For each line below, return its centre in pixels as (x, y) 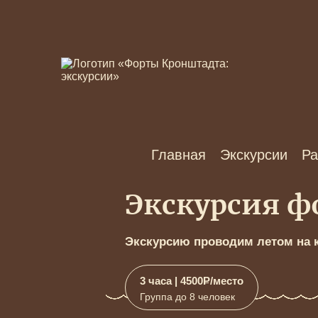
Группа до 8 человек (188, 297)
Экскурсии (253, 155)
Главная (178, 155)
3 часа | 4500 (172, 281)
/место (227, 281)
